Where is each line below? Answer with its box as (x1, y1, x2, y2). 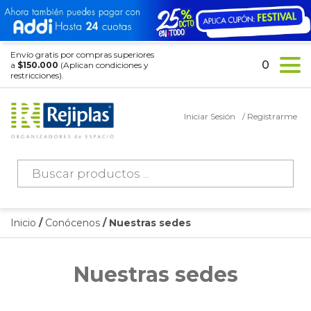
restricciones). (10, 70, 64, 81)
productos (17, 180, 75, 194)
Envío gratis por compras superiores (10, 49, 154, 60)
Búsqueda (17, 158, 75, 171)
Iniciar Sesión (184, 111, 235, 122)
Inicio (10, 217, 36, 230)
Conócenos (45, 217, 100, 230)
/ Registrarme (242, 111, 297, 122)
